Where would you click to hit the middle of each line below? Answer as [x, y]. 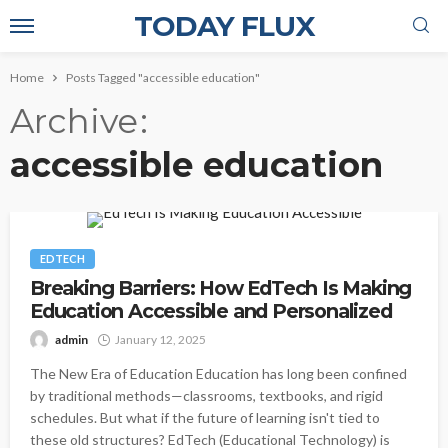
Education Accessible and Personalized [211, 311]
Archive [74, 121]
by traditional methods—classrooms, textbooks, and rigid [206, 395]
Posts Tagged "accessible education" [163, 77]
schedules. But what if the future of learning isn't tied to [205, 417]
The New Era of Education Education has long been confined [218, 373]
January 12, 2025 [160, 339]
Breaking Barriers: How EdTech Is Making [221, 288]
